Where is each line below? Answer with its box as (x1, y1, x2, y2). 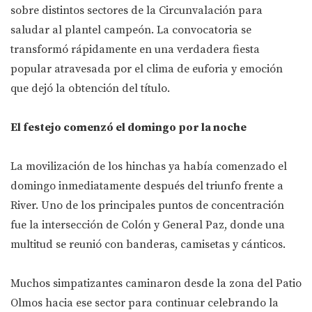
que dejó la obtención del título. (10, 81, 170, 96)
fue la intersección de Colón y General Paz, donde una (10, 218, 285, 233)
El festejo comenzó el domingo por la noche (10, 120, 247, 135)
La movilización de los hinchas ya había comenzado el (10, 159, 287, 174)
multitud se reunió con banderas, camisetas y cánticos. (10, 237, 286, 252)
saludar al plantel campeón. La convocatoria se (10, 23, 251, 38)
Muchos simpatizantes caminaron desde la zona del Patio (10, 276, 302, 291)
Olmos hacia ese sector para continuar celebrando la (10, 296, 279, 311)
